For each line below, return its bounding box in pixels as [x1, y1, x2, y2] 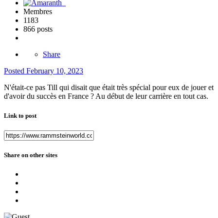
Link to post [4, 111, 36, 119]
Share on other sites [4, 151, 57, 159]
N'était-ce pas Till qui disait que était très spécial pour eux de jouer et [4, 83, 214, 92]
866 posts [23, 25, 53, 34]
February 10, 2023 [26, 67, 83, 75]
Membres [23, 7, 52, 16]
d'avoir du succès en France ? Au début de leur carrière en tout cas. [4, 92, 210, 101]
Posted [4, 67, 26, 75]
